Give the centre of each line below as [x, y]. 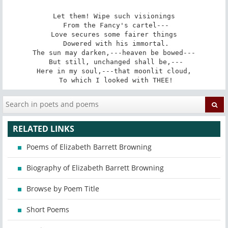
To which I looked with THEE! [116, 80]
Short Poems [48, 210]
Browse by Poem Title [63, 189]
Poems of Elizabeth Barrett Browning [89, 147]
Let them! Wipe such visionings [114, 16]
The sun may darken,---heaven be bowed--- [114, 52]
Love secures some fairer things [114, 34]
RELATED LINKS [44, 129]
